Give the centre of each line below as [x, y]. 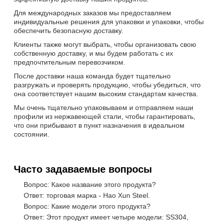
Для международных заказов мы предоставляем [92, 13]
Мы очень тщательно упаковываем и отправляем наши [104, 107]
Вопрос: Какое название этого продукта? [90, 184]
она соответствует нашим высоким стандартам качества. [106, 93]
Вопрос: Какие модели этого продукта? [87, 206]
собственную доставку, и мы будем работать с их [93, 53]
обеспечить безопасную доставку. [69, 30]
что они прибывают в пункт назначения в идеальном [99, 125]
